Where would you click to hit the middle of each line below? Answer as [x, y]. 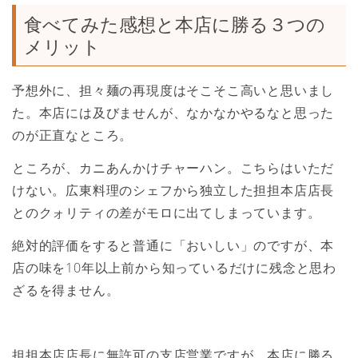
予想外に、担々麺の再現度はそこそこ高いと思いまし [173, 91]
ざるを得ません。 [66, 290]
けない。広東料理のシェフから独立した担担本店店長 [173, 190]
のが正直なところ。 [73, 135]
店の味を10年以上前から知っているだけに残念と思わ [174, 267]
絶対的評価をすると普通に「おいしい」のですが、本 [173, 245]
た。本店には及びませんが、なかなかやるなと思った [173, 113]
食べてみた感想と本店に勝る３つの [175, 24]
